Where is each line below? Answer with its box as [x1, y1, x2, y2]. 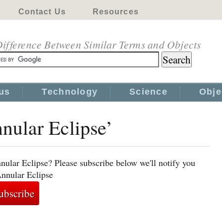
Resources [92, 7, 139, 16]
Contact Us [18, 7, 66, 16]
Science [129, 87, 167, 97]
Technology [42, 87, 98, 97]
